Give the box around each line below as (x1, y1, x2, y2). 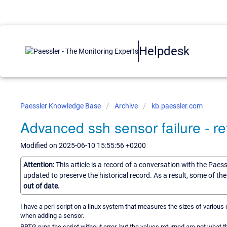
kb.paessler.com (152, 102, 203, 110)
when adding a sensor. (20, 211, 84, 219)
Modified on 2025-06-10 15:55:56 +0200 (20, 141, 146, 149)
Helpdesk (139, 44, 190, 58)
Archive (115, 102, 138, 110)
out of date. (23, 181, 60, 190)
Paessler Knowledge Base (20, 102, 102, 110)
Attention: (23, 160, 56, 169)
